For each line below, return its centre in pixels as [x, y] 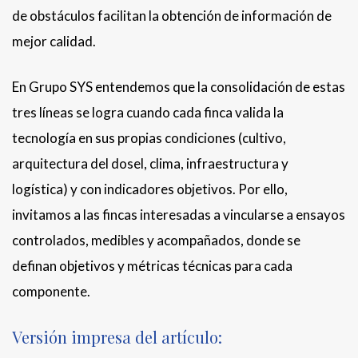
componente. [51, 292]
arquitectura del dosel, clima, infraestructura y [150, 164]
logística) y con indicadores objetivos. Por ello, [150, 189]
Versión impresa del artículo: [117, 337]
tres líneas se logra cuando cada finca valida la [148, 113]
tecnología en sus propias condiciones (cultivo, [149, 138]
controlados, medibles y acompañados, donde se [156, 241]
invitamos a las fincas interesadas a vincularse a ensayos [179, 215]
